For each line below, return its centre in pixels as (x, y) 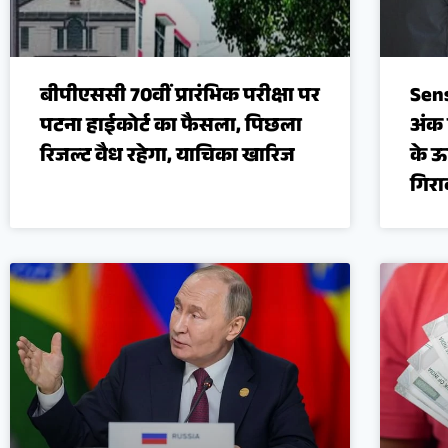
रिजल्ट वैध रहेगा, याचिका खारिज (167, 157)
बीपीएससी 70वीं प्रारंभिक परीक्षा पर (180, 97)
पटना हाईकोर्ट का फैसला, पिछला (171, 127)
